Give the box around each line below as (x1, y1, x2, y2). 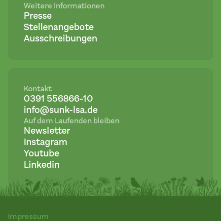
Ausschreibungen (24, 32, 97, 45)
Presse (24, 9, 52, 22)
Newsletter (24, 124, 70, 137)
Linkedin (24, 158, 60, 171)
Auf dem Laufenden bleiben (24, 115, 119, 126)
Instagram (24, 136, 67, 148)
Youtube (24, 147, 59, 160)
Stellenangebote (24, 21, 94, 34)
